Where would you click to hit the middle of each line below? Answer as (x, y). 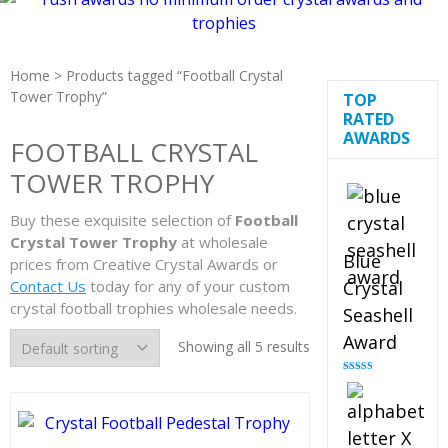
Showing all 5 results (243, 346)
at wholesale (222, 242)
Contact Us (48, 286)
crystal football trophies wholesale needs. (153, 308)
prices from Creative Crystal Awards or (144, 264)
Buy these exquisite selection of (122, 220)
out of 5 (359, 390)
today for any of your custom (188, 286)
